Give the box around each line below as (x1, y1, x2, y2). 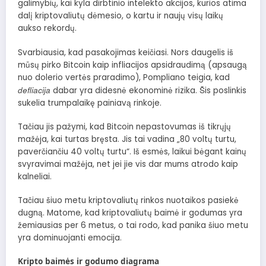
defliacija (18, 84, 50, 96)
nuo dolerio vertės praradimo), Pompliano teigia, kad (18, 71, 230, 83)
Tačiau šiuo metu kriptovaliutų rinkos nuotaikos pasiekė (18, 194, 239, 206)
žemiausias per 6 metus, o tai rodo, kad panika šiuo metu (18, 219, 248, 231)
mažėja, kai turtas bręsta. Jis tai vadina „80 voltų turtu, (18, 133, 236, 145)
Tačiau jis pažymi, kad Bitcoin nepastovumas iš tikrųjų (18, 121, 231, 132)
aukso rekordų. (18, 23, 77, 34)
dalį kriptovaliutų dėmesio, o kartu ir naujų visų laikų (18, 10, 223, 22)
